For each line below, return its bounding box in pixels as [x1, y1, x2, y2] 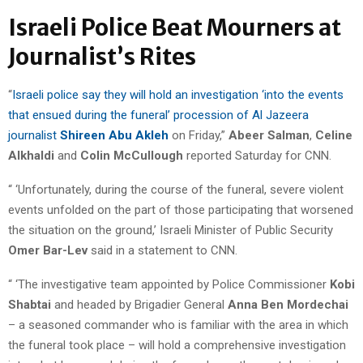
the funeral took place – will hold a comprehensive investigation [8, 337, 346, 352]
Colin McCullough [80, 147, 186, 163]
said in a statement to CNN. [88, 242, 237, 258]
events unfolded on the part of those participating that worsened [8, 202, 353, 217]
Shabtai [8, 297, 54, 312]
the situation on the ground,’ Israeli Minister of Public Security [8, 222, 333, 237]
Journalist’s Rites [8, 41, 196, 71]
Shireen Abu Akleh [57, 127, 169, 143]
